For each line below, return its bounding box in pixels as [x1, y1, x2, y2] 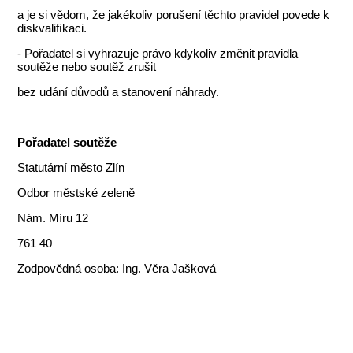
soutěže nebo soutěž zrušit [17, 60, 157, 74]
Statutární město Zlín [17, 161, 125, 175]
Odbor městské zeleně [17, 186, 136, 200]
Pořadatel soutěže [17, 136, 117, 150]
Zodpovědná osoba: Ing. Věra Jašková [17, 262, 217, 276]
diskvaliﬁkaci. [17, 21, 87, 35]
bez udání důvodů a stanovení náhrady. [17, 85, 220, 99]
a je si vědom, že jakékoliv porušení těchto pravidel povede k [17, 8, 330, 22]
